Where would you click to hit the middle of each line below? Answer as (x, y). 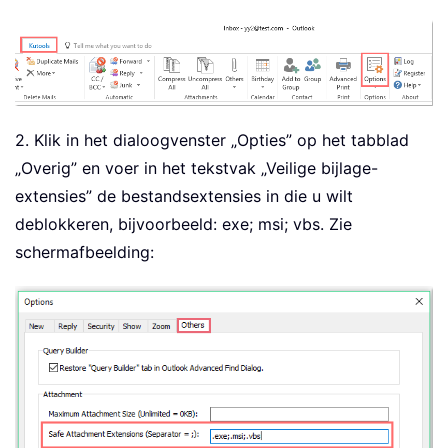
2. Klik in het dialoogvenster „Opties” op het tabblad (212, 139)
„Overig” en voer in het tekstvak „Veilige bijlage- (196, 167)
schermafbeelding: (84, 251)
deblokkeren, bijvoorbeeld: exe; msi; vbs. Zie (183, 223)
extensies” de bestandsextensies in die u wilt (184, 195)
